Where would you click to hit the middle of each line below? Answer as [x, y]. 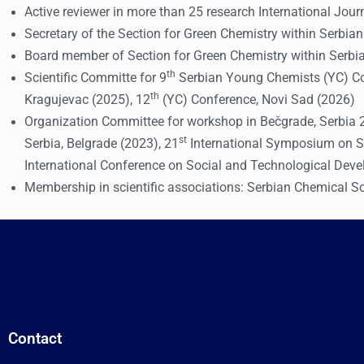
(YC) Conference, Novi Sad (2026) [257, 100]
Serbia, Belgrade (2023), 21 [102, 144]
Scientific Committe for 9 [95, 78]
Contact [35, 338]
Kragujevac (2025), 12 [87, 100]
